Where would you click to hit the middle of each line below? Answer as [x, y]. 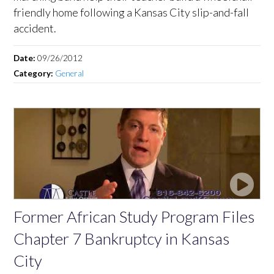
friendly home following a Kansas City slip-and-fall [131, 12]
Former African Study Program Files [134, 216]
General [70, 73]
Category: [35, 73]
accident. [35, 28]
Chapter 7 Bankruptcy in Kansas [122, 238]
